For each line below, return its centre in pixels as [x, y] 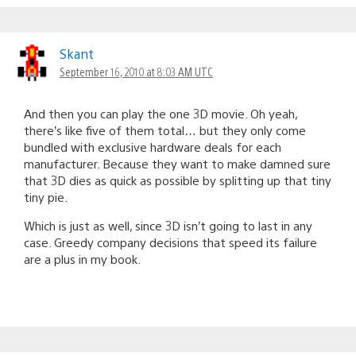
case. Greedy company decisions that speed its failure [170, 242]
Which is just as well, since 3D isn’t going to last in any [168, 225]
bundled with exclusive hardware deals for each [153, 146]
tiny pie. [46, 196]
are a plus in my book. [82, 258]
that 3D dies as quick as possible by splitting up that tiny [178, 180]
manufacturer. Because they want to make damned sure [177, 163]
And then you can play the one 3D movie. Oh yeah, [161, 113]
